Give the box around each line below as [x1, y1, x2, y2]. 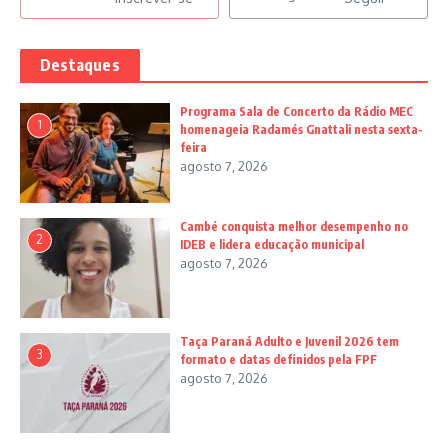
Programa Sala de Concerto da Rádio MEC [180, 104, 413, 120]
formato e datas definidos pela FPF [180, 352, 377, 368]
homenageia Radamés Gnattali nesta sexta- [180, 122, 423, 138]
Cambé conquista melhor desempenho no [180, 219, 408, 235]
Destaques [40, 55, 120, 76]
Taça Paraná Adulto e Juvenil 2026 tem [180, 334, 399, 350]
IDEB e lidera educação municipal [180, 237, 364, 253]
